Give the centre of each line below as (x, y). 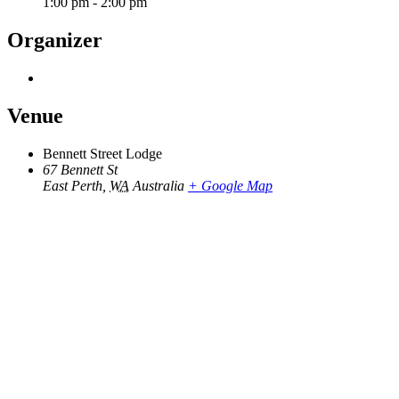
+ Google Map (230, 185)
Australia (159, 185)
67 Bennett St (80, 169)
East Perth (73, 185)
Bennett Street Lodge (102, 153)
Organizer (55, 41)
